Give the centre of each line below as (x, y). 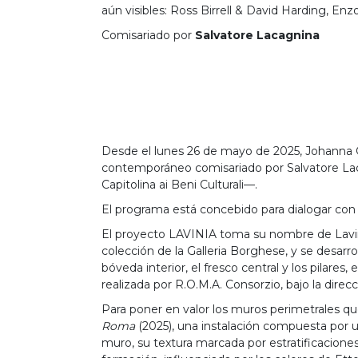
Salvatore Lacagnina (257, 36)
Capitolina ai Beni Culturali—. (179, 185)
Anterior (221, 105)
